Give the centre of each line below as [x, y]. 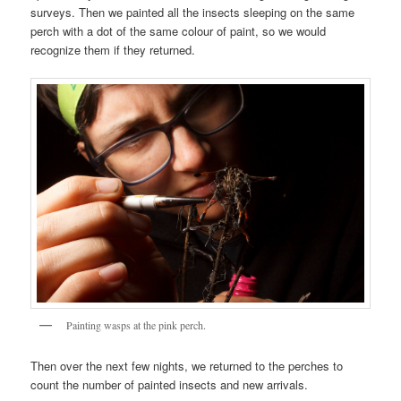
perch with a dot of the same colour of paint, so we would [179, 31]
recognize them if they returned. [113, 50]
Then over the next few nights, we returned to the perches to [187, 365]
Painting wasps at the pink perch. [137, 325]
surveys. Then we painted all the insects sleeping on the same [193, 13]
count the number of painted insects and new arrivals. [170, 384]
